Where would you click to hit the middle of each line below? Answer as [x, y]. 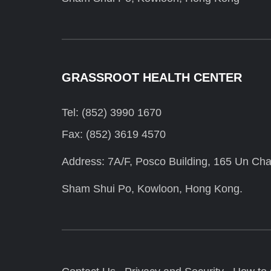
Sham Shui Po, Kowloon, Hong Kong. [152, 189]
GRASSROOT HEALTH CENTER [152, 78]
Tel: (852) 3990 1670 [112, 113]
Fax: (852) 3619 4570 [114, 135]
